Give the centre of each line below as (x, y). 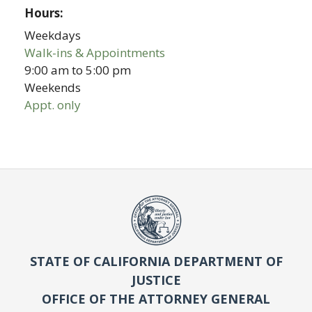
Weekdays (53, 35)
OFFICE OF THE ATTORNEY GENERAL (156, 298)
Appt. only (53, 104)
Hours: (46, 13)
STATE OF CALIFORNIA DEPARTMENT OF (156, 261)
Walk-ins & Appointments (95, 52)
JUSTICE (156, 280)
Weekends (53, 87)
